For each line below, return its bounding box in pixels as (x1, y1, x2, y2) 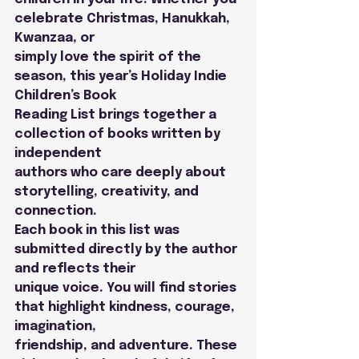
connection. (14, 204, 97, 219)
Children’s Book (14, 89, 116, 103)
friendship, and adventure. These (14, 339, 240, 353)
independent (14, 147, 102, 161)
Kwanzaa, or (14, 31, 95, 46)
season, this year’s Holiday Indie (14, 70, 230, 84)
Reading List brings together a (14, 108, 220, 123)
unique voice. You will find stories (14, 281, 240, 296)
